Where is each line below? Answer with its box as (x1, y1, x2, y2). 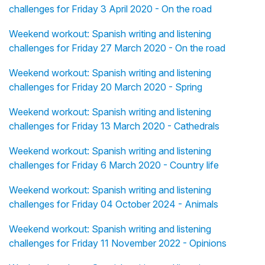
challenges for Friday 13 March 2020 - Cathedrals (9, 120, 219, 132)
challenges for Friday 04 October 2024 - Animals (9, 198, 218, 211)
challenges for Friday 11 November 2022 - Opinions (9, 237, 227, 250)
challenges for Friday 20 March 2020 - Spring (9, 81, 202, 93)
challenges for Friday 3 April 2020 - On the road (9, 3, 212, 15)
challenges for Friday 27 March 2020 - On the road (9, 42, 225, 54)
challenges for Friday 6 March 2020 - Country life (9, 159, 219, 172)
